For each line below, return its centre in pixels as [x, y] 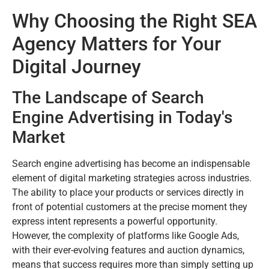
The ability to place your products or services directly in [128, 192]
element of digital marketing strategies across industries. [132, 178]
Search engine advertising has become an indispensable [131, 163]
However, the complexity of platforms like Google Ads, [125, 235]
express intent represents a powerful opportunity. [115, 221]
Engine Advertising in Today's [122, 117]
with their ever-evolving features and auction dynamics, [128, 250]
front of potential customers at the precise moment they [130, 207]
